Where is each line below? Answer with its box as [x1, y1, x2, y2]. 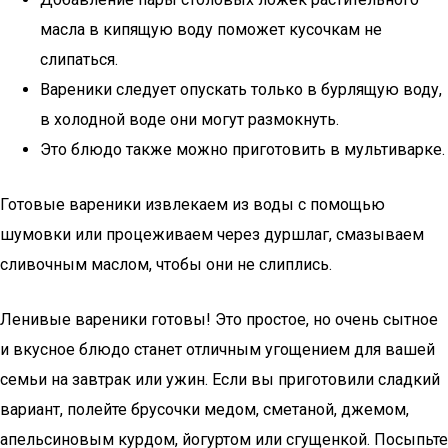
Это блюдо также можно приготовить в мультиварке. [40, 140, 445, 159]
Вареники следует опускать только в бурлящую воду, [40, 80, 442, 99]
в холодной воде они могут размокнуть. [40, 110, 339, 129]
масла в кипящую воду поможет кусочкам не [40, 20, 382, 39]
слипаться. [40, 50, 118, 69]
